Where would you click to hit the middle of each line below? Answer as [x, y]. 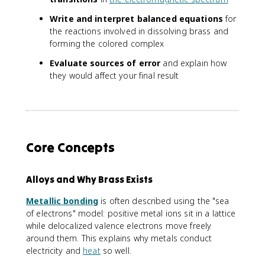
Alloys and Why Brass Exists [89, 179]
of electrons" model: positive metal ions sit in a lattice [131, 213]
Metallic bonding [62, 201]
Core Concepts [70, 147]
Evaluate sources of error [105, 63]
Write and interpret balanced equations [136, 19]
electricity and [55, 251]
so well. [116, 251]
